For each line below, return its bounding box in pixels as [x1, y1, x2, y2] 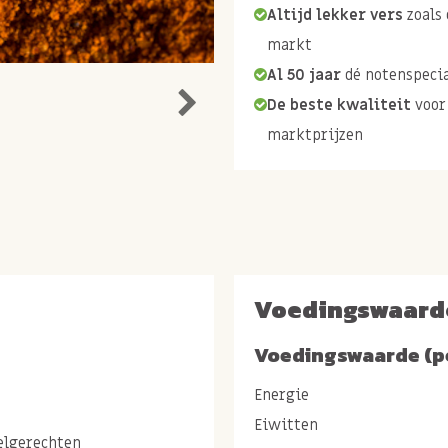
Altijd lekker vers [267, 4, 403, 25]
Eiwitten [254, 414, 318, 435]
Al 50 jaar [267, 64, 341, 85]
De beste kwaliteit [267, 94, 411, 115]
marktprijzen [267, 124, 363, 145]
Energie [254, 384, 309, 405]
